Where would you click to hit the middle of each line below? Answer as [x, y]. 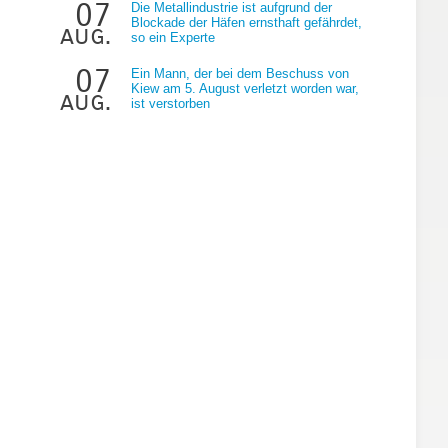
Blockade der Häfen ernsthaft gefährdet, [246, 22]
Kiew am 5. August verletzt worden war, [245, 88]
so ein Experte [173, 37]
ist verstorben [170, 103]
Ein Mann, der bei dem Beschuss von [240, 73]
